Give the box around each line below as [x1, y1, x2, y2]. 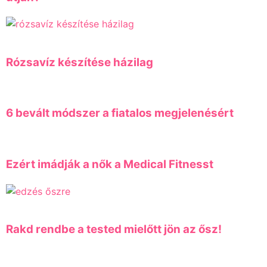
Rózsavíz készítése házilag [6, 55, 153, 70]
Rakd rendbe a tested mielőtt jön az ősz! [6, 222, 222, 237]
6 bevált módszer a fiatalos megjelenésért [6, 106, 234, 120]
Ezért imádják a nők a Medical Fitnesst [6, 157, 213, 171]
